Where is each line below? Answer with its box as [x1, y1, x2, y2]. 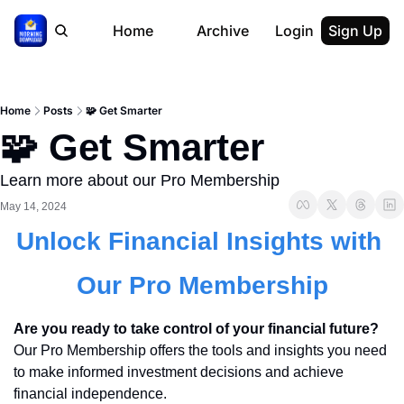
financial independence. [14, 386, 167, 401]
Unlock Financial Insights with [15, 227, 381, 255]
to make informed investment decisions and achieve [14, 364, 344, 380]
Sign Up [328, 22, 382, 40]
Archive [161, 22, 249, 40]
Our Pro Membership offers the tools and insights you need [14, 343, 387, 358]
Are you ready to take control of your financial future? [14, 321, 379, 336]
